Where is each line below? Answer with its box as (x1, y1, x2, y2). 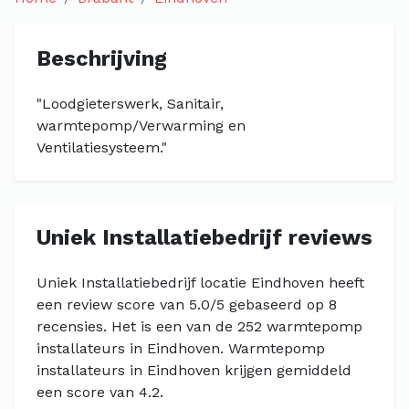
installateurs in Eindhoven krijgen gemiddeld (37, 362, 351, 379)
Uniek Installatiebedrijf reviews (37, 225, 372, 250)
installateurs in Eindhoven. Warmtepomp (37, 340, 325, 357)
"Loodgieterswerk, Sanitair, (37, 95, 224, 112)
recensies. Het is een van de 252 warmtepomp (37, 318, 362, 335)
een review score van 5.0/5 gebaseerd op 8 (37, 296, 337, 313)
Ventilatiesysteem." (37, 139, 167, 156)
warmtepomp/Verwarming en (37, 117, 246, 134)
